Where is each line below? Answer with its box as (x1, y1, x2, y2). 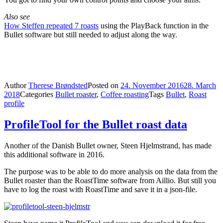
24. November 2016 (120, 81, 184, 90)
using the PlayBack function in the (99, 21, 209, 30)
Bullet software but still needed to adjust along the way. (4, 30, 177, 39)
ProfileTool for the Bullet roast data (4, 118, 187, 131)
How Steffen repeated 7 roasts (4, 21, 99, 30)
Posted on (88, 81, 120, 90)
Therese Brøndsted (28, 81, 88, 90)
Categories (20, 90, 55, 99)
